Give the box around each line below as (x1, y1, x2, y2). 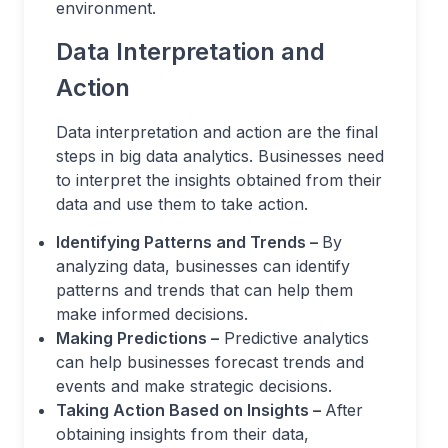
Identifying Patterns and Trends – (56, 231, 322, 252)
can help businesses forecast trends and (56, 351, 364, 372)
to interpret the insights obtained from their (56, 169, 382, 190)
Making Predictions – (56, 327, 219, 348)
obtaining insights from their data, (56, 423, 309, 444)
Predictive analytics (219, 327, 369, 348)
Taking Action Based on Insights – (56, 399, 325, 420)
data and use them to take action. (56, 193, 308, 214)
